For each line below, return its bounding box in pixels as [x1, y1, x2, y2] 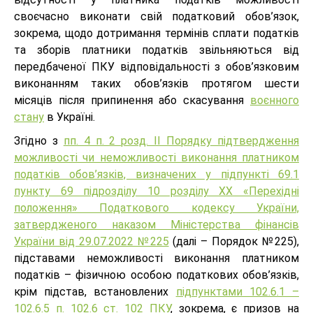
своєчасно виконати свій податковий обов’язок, [14, 10, 299, 24]
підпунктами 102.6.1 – [175, 285, 300, 299]
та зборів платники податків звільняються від [14, 43, 299, 57]
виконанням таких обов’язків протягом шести [14, 77, 299, 91]
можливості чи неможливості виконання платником [14, 151, 299, 165]
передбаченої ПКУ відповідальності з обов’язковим [14, 60, 299, 74]
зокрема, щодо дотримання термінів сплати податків [14, 27, 299, 41]
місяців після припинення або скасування [14, 94, 250, 108]
